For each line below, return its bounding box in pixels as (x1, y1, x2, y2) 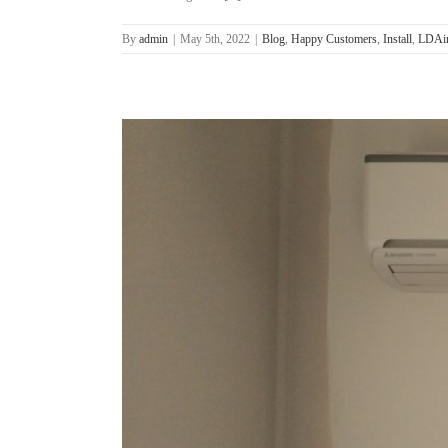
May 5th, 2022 (180, 32, 250, 47)
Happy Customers (291, 32, 377, 47)
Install (383, 32, 412, 47)
